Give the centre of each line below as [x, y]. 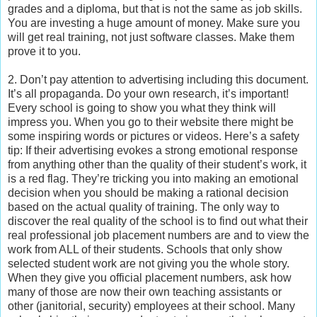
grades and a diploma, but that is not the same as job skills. [155, 8]
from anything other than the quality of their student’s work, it [157, 164]
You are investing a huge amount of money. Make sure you [154, 23]
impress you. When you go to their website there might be [151, 122]
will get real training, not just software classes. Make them [151, 37]
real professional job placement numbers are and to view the [158, 235]
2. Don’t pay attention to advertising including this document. [158, 79]
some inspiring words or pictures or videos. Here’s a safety [154, 136]
